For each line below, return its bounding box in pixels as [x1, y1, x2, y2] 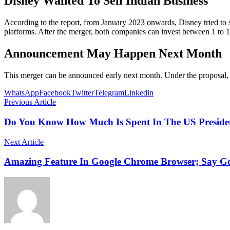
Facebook [39, 88, 71, 98]
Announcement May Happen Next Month [4, 47, 222, 61]
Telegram [94, 88, 124, 98]
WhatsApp [4, 88, 39, 98]
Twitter [71, 88, 94, 98]
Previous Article [4, 98, 56, 107]
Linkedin [124, 88, 154, 98]
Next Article [4, 137, 44, 146]
